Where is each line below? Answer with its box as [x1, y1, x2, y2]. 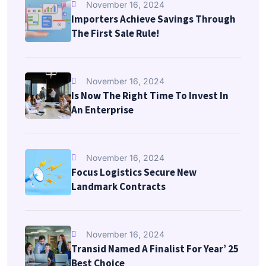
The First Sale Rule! [71, 26, 159, 40]
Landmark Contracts [71, 179, 166, 193]
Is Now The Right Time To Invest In [71, 88, 229, 102]
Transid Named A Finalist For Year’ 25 [71, 242, 239, 255]
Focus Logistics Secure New [71, 165, 197, 179]
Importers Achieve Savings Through [71, 12, 236, 26]
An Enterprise [71, 103, 134, 116]
